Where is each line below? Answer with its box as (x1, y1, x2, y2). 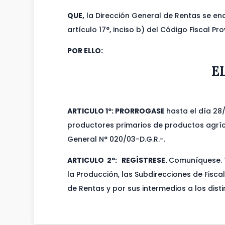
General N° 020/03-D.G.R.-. (67, 134, 166, 145)
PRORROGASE (115, 106, 167, 117)
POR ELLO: (67, 46, 103, 56)
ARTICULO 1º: (67, 106, 116, 117)
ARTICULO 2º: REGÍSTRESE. (67, 155, 169, 166)
